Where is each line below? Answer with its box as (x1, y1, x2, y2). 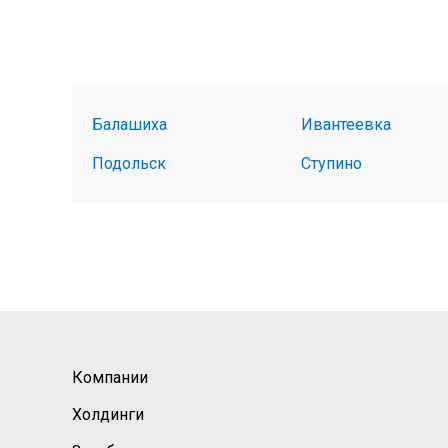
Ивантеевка (300, 115, 391, 134)
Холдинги (72, 405, 144, 424)
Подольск (92, 154, 166, 173)
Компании (72, 368, 148, 387)
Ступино (300, 154, 362, 173)
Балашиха (92, 115, 167, 134)
